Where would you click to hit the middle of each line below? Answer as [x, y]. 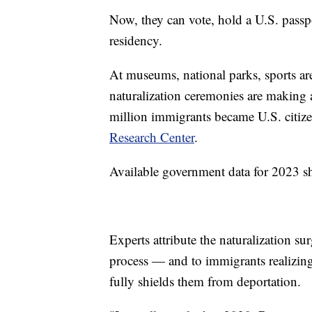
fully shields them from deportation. [205, 281]
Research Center [152, 136]
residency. [136, 40]
